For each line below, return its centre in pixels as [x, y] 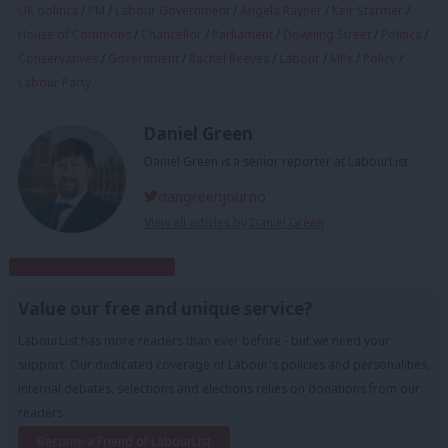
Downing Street [327, 35]
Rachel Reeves [229, 59]
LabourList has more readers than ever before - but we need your [204, 340]
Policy [379, 59]
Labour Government [172, 11]
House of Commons [74, 35]
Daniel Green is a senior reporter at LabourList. [277, 161]
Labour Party [54, 83]
